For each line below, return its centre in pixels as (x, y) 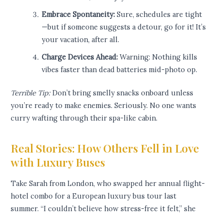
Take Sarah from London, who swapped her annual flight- (108, 184)
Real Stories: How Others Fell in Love (105, 148)
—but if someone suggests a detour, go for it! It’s (124, 27)
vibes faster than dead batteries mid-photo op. (120, 70)
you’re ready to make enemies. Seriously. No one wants (104, 106)
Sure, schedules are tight (159, 15)
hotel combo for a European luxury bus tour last (94, 196)
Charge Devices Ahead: (80, 57)
